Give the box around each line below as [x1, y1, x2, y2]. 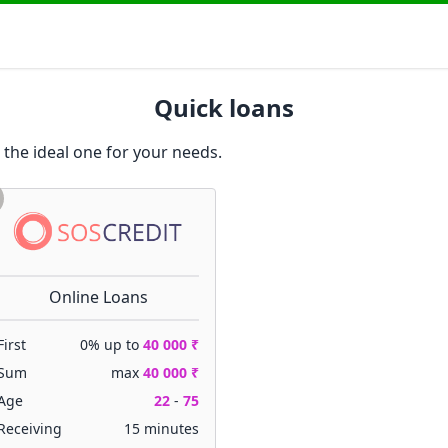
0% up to [80, 335, 143, 354]
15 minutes [124, 419, 199, 438]
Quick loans [154, 91, 294, 124]
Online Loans [48, 286, 148, 308]
